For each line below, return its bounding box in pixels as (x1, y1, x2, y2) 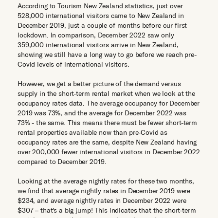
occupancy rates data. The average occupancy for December (18, 99, 200, 108)
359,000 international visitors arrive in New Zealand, (18, 40, 179, 49)
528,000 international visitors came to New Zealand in (18, 11, 184, 20)
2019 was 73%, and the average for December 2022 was (18, 109, 186, 117)
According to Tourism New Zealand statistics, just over (18, 1, 183, 10)
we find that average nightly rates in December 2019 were (18, 186, 191, 195)
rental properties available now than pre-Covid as (18, 128, 168, 137)
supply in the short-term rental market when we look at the (18, 89, 195, 98)
